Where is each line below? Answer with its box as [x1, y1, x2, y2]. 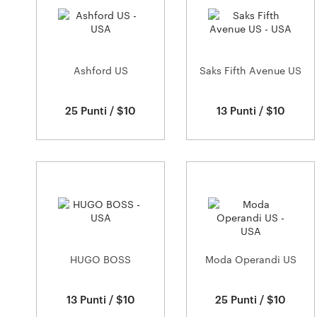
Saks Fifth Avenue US [200, 64, 301, 76]
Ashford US [73, 64, 128, 76]
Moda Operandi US [204, 253, 296, 265]
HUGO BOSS [70, 253, 131, 265]
